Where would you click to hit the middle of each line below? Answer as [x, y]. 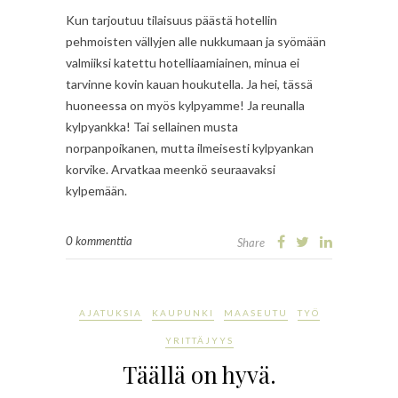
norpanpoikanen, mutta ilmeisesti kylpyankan [190, 148]
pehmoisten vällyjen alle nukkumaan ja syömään [196, 42]
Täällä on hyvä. [199, 375]
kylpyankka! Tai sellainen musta [152, 127]
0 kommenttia [99, 241]
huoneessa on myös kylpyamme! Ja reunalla [185, 106]
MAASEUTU [255, 313]
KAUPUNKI [183, 313]
